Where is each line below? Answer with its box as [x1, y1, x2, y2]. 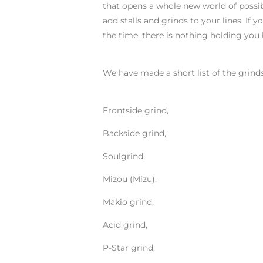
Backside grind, [102, 128, 166, 139]
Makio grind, [102, 197, 154, 207]
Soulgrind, [102, 151, 145, 161]
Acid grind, [102, 220, 147, 230]
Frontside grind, [102, 105, 168, 116]
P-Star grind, [102, 242, 155, 253]
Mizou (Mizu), [102, 174, 157, 184]
